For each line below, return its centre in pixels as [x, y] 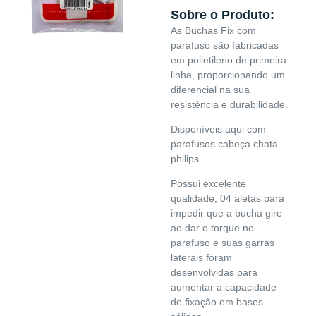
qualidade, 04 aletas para [228, 199]
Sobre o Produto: [223, 14]
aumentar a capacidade [224, 287]
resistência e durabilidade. [230, 104]
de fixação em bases [217, 302]
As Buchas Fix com [214, 30]
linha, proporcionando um [228, 74]
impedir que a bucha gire [227, 213]
